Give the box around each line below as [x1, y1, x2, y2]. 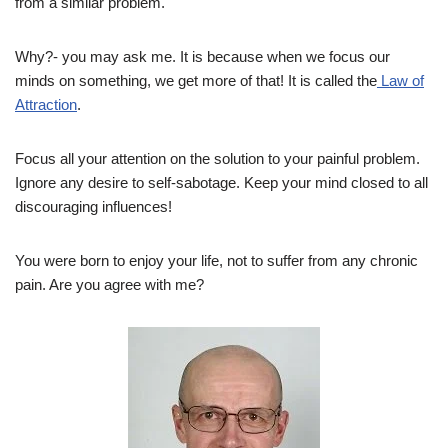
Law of [377, 72, 424, 90]
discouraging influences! [15, 198, 172, 216]
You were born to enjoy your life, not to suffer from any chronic [15, 252, 418, 270]
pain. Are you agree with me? [15, 276, 204, 294]
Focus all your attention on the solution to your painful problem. [15, 150, 420, 168]
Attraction [15, 96, 77, 114]
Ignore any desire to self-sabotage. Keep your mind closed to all [15, 174, 428, 192]
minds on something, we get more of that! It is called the [15, 72, 377, 90]
